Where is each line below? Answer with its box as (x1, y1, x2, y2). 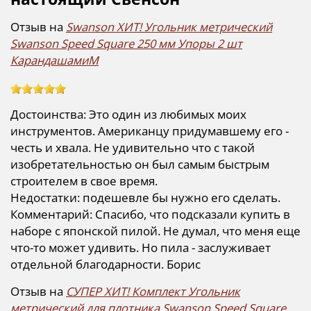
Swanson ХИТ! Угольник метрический (66, 18, 272, 35)
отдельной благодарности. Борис (10, 255, 201, 272)
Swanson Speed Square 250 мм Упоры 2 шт (10, 35, 242, 51)
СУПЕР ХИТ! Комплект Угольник (66, 283, 240, 299)
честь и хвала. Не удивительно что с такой (10, 139, 255, 155)
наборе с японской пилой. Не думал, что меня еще (10, 222, 301, 239)
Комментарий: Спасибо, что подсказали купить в (10, 205, 290, 222)
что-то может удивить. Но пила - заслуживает (10, 239, 271, 255)
